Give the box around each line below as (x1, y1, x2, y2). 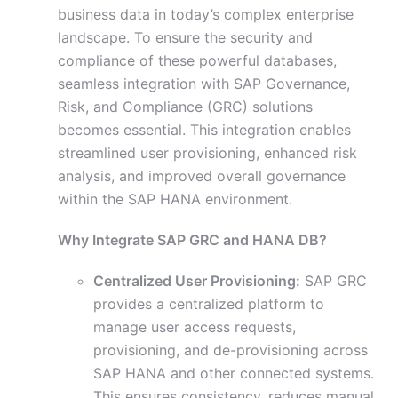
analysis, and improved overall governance (58, 167, 346, 186)
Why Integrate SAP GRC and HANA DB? (58, 231, 327, 250)
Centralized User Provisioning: (93, 272, 300, 291)
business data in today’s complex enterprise (58, 5, 354, 24)
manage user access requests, (93, 318, 296, 337)
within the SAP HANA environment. (58, 190, 292, 209)
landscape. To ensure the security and (58, 28, 313, 47)
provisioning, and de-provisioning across (93, 341, 368, 360)
